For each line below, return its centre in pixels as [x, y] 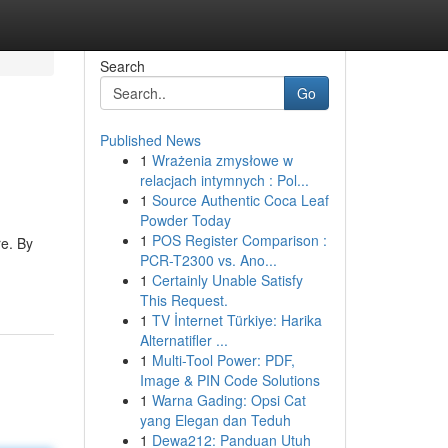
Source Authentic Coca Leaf [240, 200]
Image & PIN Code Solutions [229, 380]
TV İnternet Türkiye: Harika [236, 320]
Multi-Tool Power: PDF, [223, 360]
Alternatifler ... [183, 340]
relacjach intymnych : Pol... [224, 180]
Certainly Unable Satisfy [227, 280]
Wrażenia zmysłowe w [222, 160]
